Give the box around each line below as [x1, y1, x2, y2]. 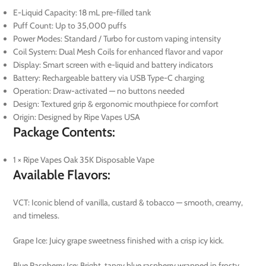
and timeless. [13, 210, 60, 221]
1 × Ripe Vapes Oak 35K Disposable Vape [13, 154, 155, 165]
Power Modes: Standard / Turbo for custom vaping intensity [13, 33, 221, 44]
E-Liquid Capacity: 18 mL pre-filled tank [13, 7, 151, 18]
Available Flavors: [13, 166, 111, 183]
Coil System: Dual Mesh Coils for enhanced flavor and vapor [13, 46, 223, 57]
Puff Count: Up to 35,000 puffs [13, 20, 127, 31]
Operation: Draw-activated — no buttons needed [13, 85, 185, 96]
